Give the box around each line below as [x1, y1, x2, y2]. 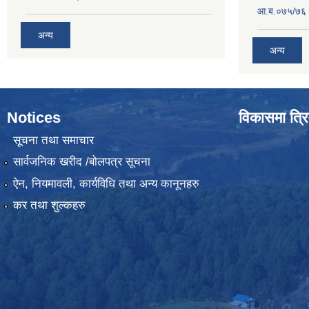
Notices [7, 108, 61, 126]
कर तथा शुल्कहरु [12, 199, 86, 212]
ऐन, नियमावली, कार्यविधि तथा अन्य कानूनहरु [12, 177, 199, 190]
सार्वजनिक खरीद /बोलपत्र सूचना [12, 155, 150, 169]
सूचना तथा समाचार [12, 133, 94, 147]
